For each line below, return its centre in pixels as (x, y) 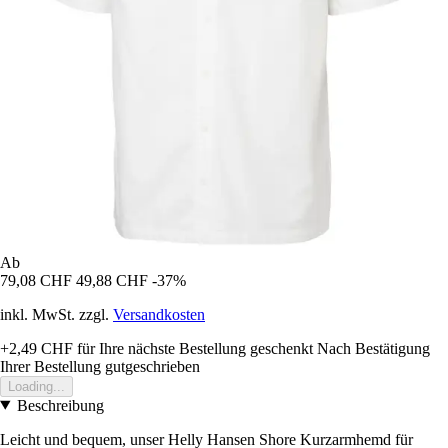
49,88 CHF (112, 280)
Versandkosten (159, 314)
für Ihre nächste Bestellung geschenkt (193, 348)
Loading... (36, 386)
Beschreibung (60, 405)
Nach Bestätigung (373, 348)
